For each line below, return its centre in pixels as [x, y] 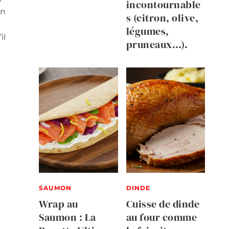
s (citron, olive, [162, 18]
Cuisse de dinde [163, 204]
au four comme [161, 217]
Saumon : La [67, 217]
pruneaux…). [157, 45]
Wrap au [59, 204]
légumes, [147, 31]
